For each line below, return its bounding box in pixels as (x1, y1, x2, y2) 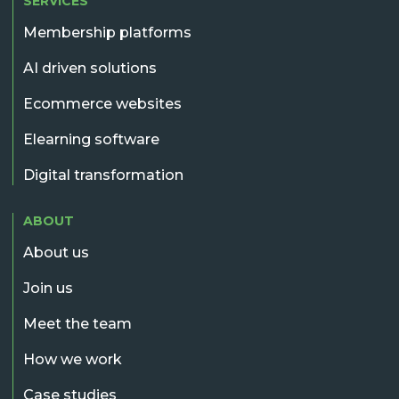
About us (23, 243, 89, 261)
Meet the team (23, 314, 132, 332)
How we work (23, 350, 122, 368)
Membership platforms (23, 23, 191, 41)
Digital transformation (23, 166, 183, 183)
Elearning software (23, 130, 159, 148)
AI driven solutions (23, 59, 157, 77)
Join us (23, 279, 73, 297)
